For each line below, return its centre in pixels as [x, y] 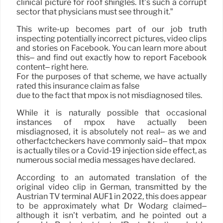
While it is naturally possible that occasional [111, 113]
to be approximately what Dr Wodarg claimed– [111, 206]
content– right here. [52, 67]
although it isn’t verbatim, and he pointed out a [111, 216]
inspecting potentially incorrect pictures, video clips [111, 39]
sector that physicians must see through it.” [95, 12]
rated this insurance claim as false [78, 86]
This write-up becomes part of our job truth [111, 29]
